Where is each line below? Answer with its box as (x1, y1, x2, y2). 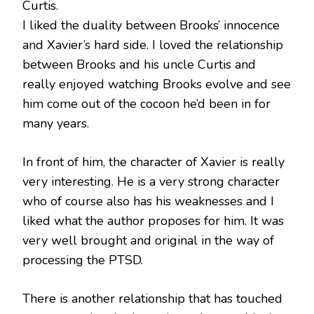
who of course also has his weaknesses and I (22, 192, 274, 210)
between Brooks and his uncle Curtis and (22, 55, 256, 73)
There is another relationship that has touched (22, 289, 282, 307)
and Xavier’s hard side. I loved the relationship (22, 36, 283, 53)
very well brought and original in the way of (22, 231, 274, 249)
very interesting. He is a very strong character (22, 172, 280, 190)
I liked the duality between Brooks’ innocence (22, 16, 280, 34)
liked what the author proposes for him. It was (22, 212, 284, 229)
